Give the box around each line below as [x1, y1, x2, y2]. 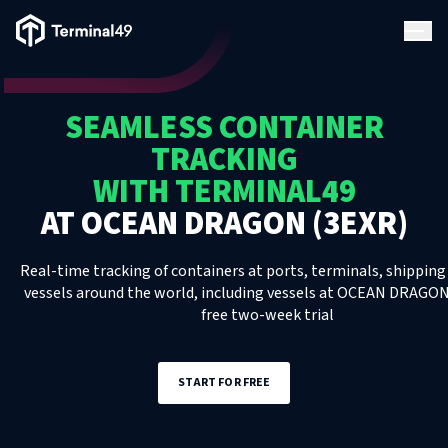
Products [16, 58, 78, 79]
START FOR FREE [177, 374, 271, 391]
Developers [16, 314, 91, 335]
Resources [16, 250, 85, 271]
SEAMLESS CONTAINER [64, 105, 384, 151]
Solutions [16, 122, 80, 143]
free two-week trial [200, 304, 334, 326]
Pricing [16, 186, 63, 207]
